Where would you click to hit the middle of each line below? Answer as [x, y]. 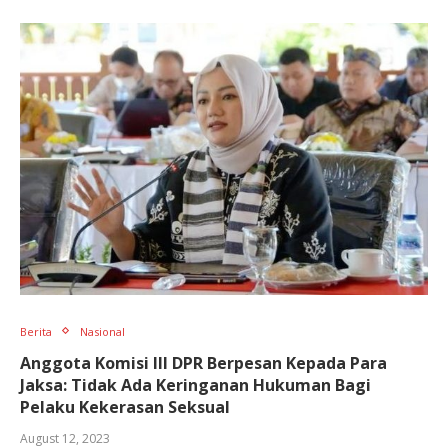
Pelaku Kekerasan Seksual [125, 406]
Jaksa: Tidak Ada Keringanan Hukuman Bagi [195, 384]
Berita [36, 331]
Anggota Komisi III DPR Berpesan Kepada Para [203, 362]
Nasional [102, 331]
